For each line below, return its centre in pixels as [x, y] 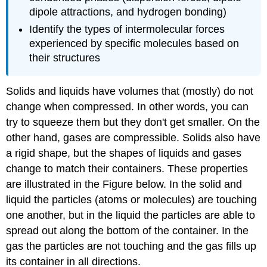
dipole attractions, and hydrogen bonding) [128, 12]
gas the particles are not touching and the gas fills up [131, 246]
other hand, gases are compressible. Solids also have [133, 138]
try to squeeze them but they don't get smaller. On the [133, 122]
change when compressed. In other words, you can [128, 107]
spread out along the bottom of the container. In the [128, 231]
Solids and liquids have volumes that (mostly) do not [130, 91]
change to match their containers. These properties [127, 169]
